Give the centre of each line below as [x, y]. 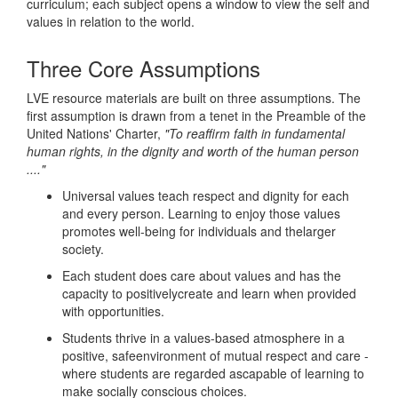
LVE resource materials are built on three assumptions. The [194, 98]
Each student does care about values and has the [202, 275]
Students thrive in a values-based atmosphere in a [203, 338]
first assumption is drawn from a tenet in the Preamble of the [196, 115]
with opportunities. [113, 311]
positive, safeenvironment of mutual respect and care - [215, 355]
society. [83, 249]
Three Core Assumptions [143, 68]
